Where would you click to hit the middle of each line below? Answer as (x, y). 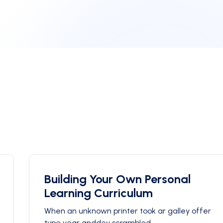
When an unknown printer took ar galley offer (127, 211)
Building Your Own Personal (117, 179)
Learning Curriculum (98, 193)
